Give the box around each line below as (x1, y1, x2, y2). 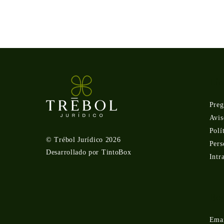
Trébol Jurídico (54, 136, 103, 144)
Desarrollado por (46, 148, 101, 156)
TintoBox (101, 148, 131, 156)
